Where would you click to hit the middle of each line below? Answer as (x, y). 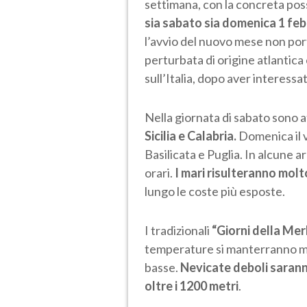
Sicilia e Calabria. (191, 135)
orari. (160, 172)
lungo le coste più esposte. (215, 191)
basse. (162, 267)
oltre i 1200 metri (192, 285)
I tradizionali (178, 230)
